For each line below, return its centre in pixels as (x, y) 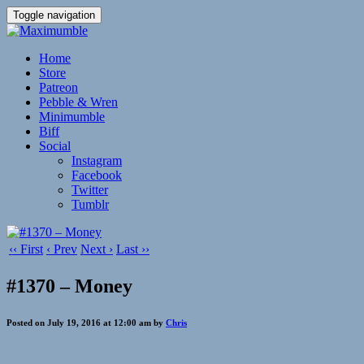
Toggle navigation (54, 15)
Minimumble (72, 117)
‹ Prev (62, 249)
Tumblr (90, 204)
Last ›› (133, 249)
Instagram (97, 160)
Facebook (97, 175)
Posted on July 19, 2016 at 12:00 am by (86, 322)
